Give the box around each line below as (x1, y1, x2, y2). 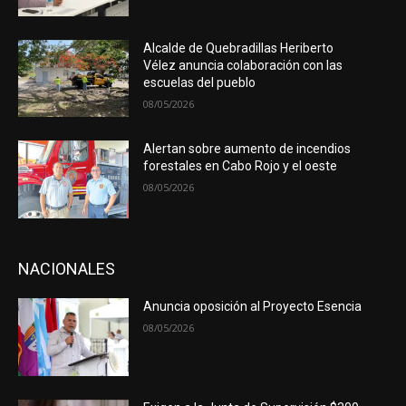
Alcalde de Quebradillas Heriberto (143, 40, 334, 55)
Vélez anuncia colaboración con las (143, 57, 343, 72)
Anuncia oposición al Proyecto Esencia (143, 299, 362, 314)
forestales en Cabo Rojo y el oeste (143, 159, 338, 174)
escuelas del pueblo (143, 74, 256, 90)
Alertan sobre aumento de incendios (143, 141, 352, 157)
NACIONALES (18, 259, 115, 279)
